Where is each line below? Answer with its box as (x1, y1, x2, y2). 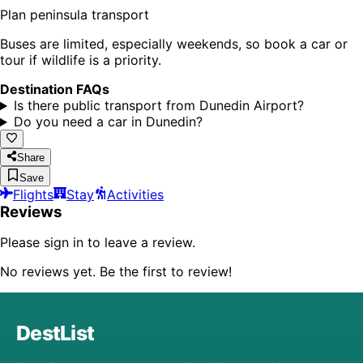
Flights (13, 186, 53, 203)
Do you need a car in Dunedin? (13, 113, 203, 130)
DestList (16, 320, 95, 345)
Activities (107, 186, 164, 203)
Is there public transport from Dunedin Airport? (13, 97, 304, 114)
